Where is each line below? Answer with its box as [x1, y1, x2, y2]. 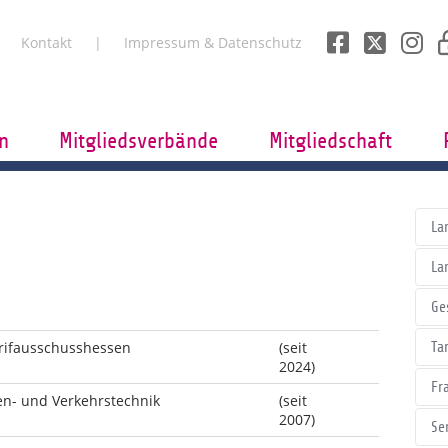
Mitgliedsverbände [59, 129, 219, 153]
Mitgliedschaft [269, 129, 392, 153]
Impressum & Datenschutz [124, 33, 302, 52]
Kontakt [21, 33, 72, 52]
